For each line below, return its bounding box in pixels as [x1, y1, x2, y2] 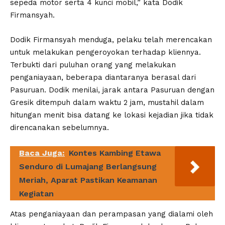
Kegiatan [19, 188, 54, 198]
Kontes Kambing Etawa [69, 148, 161, 158]
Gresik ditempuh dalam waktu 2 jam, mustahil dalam [10, 97, 204, 107]
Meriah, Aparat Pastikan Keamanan [19, 175, 157, 185]
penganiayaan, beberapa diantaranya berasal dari [10, 72, 196, 82]
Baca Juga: [19, 148, 65, 158]
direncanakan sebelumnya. [10, 123, 109, 132]
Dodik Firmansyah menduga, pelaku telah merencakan [10, 35, 212, 44]
